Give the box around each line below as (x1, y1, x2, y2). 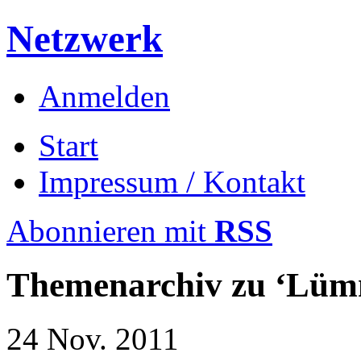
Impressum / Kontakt (39, 164, 305, 199)
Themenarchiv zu (6, 265, 275, 304)
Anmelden (39, 78, 170, 114)
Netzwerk (6, 18, 163, 60)
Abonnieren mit (6, 213, 214, 248)
